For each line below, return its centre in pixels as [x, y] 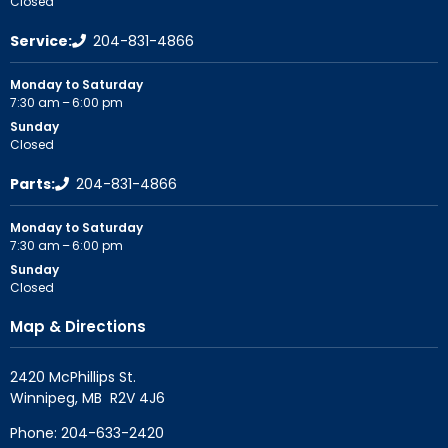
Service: [41, 41]
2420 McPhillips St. [73, 376]
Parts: [32, 184]
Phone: [35, 432]
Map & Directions [78, 327]
